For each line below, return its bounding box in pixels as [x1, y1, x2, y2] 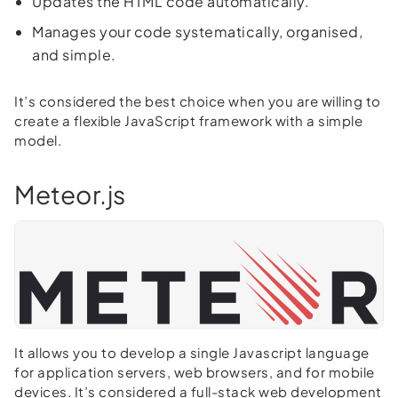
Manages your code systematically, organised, [32, 21, 362, 41]
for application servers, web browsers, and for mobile [14, 362, 375, 380]
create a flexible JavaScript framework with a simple [14, 111, 362, 129]
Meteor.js [14, 178, 126, 210]
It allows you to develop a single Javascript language [14, 343, 370, 361]
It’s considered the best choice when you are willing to [14, 92, 381, 109]
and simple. [32, 44, 116, 64]
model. [14, 131, 61, 148]
